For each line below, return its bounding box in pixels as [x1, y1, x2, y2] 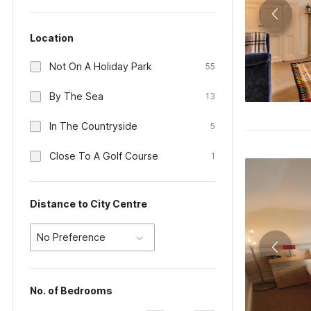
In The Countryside [49, 120, 137, 132]
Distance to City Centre [30, 198, 147, 210]
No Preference [37, 231, 106, 243]
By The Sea [49, 90, 103, 102]
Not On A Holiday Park [49, 60, 152, 72]
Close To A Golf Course [49, 150, 158, 162]
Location [30, 32, 74, 44]
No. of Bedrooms [30, 285, 112, 296]
